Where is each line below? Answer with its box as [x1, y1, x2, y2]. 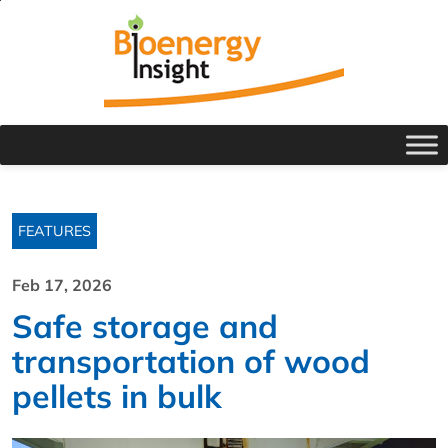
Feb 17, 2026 [12, 275, 112, 295]
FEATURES [18, 222, 91, 240]
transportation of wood [12, 341, 370, 381]
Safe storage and [12, 306, 278, 346]
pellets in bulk [12, 376, 222, 416]
